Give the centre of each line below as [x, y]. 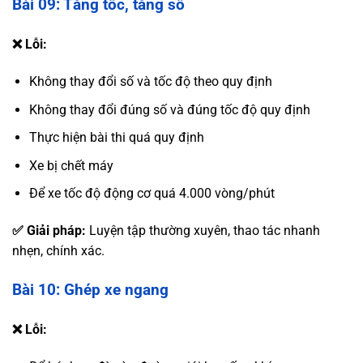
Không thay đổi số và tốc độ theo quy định [150, 82]
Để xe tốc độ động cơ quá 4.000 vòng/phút [152, 194]
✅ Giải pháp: [49, 231]
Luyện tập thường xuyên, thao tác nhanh [203, 231]
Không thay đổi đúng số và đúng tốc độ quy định [169, 109]
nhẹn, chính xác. [58, 251]
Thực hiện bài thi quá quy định [116, 138]
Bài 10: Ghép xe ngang [90, 290]
